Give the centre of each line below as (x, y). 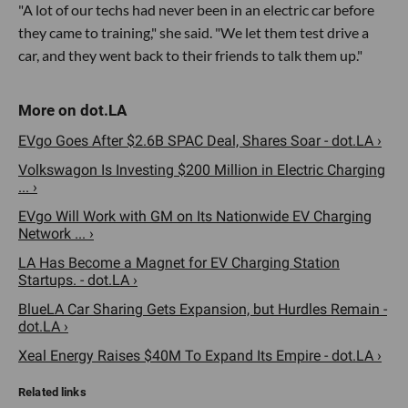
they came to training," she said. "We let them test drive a (194, 32)
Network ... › (56, 233)
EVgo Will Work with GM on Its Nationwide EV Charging (195, 216)
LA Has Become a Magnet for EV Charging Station (179, 262)
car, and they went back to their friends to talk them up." (190, 55)
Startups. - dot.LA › (78, 280)
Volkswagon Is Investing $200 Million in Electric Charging (202, 169)
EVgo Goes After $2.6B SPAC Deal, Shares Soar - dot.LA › (200, 140)
